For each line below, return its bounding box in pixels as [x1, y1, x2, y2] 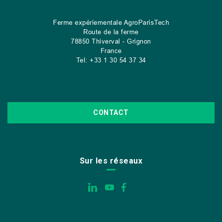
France [100, 47, 122, 55]
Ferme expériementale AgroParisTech [53, 18, 169, 26]
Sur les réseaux [79, 156, 143, 166]
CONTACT [93, 109, 129, 116]
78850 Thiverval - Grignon [71, 37, 151, 45]
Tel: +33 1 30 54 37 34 [76, 56, 146, 64]
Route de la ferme [83, 28, 139, 36]
